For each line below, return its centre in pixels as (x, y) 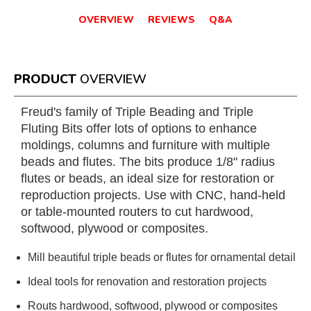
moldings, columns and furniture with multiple (145, 145)
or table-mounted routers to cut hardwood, (137, 212)
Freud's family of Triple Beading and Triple (137, 112)
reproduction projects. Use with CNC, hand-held (153, 195)
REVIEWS (171, 20)
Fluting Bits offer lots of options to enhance (139, 128)
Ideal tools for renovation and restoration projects (147, 281)
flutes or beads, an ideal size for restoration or (148, 178)
